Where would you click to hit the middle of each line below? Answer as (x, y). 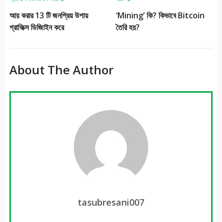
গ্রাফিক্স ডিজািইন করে (36, 27)
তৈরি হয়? (128, 27)
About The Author (61, 69)
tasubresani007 (111, 202)
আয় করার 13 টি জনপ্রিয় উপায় (49, 15)
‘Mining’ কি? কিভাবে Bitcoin (160, 15)
